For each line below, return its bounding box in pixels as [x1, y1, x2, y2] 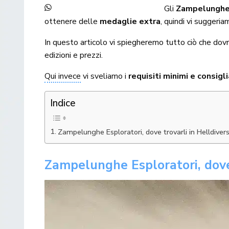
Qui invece [44, 70, 81, 82]
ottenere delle [44, 15, 100, 27]
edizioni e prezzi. [44, 49, 103, 61]
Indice [50, 96, 76, 110]
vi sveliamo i [81, 70, 129, 82]
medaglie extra [100, 15, 161, 27]
